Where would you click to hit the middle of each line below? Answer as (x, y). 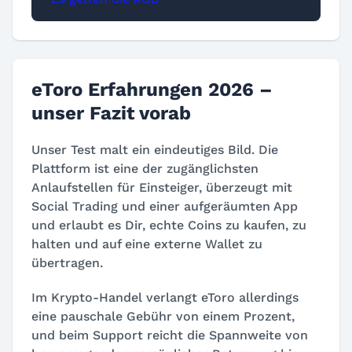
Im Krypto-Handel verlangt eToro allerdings (165, 298)
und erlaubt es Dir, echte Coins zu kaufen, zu (169, 225)
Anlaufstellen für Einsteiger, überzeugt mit (162, 188)
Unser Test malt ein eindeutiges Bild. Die (155, 150)
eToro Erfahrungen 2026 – (152, 90)
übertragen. (67, 263)
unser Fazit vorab (111, 114)
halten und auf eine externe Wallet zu (147, 244)
